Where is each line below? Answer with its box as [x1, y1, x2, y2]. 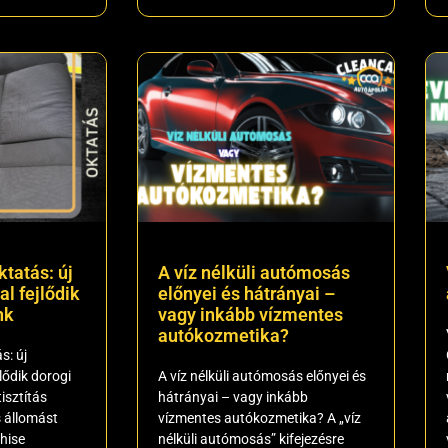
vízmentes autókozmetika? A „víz [158, 409, 361, 426]
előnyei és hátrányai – [158, 282, 335, 304]
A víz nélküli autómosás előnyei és [158, 367, 366, 384]
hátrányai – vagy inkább [158, 388, 308, 405]
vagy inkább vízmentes [158, 303, 343, 325]
